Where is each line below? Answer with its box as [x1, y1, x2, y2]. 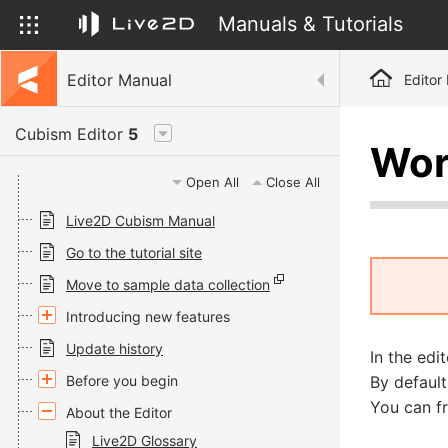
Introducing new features [66, 308, 230, 325]
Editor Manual [67, 70, 172, 90]
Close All [266, 174, 320, 190]
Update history [66, 340, 163, 357]
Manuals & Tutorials [218, 12, 403, 36]
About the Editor [66, 404, 172, 421]
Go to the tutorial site [66, 244, 202, 261]
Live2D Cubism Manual [66, 212, 215, 229]
